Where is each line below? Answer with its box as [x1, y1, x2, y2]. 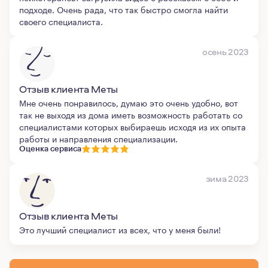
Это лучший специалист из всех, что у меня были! [19, 223, 221, 236]
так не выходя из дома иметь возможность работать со [19, 108, 242, 121]
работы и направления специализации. [19, 132, 178, 145]
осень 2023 [202, 45, 249, 58]
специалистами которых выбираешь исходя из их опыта [19, 120, 246, 133]
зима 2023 [205, 172, 249, 185]
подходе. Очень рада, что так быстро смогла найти [19, 2, 228, 16]
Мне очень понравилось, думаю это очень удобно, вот [19, 96, 238, 109]
